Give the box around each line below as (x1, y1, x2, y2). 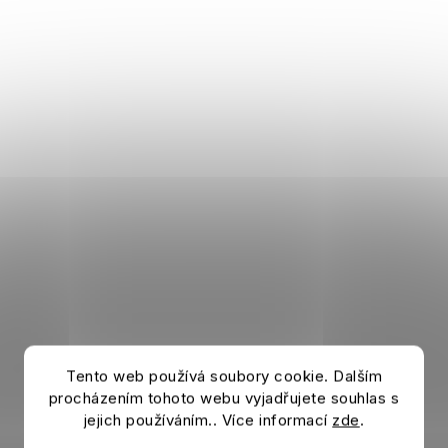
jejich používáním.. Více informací (83, 410, 333, 430)
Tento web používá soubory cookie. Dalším (66, 366, 382, 386)
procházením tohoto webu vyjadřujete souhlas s (48, 388, 400, 408)
